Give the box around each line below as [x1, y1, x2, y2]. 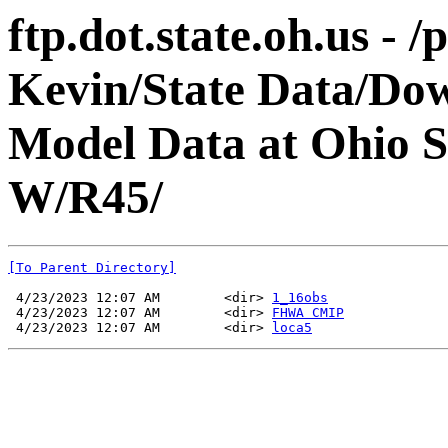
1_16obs [272, 290, 328, 306]
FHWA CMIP [272, 305, 344, 321]
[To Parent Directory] [8, 260, 176, 276]
